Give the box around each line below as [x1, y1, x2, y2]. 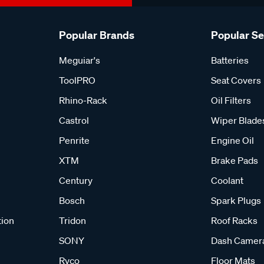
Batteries [211, 54, 249, 66]
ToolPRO [59, 74, 95, 86]
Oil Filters [211, 94, 251, 106]
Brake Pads [211, 154, 258, 166]
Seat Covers [211, 74, 261, 86]
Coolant [211, 174, 243, 186]
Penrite [59, 134, 90, 146]
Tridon [59, 214, 86, 226]
